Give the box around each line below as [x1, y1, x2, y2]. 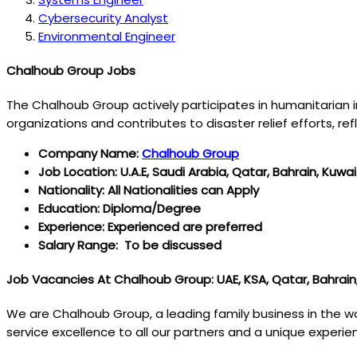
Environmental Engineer [38, 27, 175, 45]
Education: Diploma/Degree [38, 199, 201, 217]
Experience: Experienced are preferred [38, 218, 262, 235]
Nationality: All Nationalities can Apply [38, 181, 259, 198]
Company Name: [38, 144, 142, 162]
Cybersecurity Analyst [38, 9, 168, 26]
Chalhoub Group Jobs [6, 61, 135, 79]
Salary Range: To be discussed [38, 236, 222, 253]
